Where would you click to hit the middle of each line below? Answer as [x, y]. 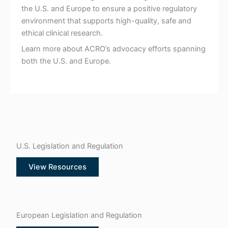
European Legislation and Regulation [79, 215]
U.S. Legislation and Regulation [69, 146]
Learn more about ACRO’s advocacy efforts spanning [113, 49]
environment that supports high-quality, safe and [106, 21]
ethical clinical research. [62, 33]
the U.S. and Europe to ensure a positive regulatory [109, 8]
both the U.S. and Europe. [66, 61]
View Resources [57, 167]
